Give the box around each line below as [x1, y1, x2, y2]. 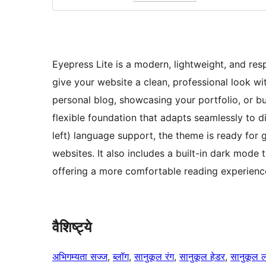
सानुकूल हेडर [179, 251, 225, 263]
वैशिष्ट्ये [52, 218, 91, 236]
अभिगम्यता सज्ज [52, 251, 107, 263]
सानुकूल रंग [134, 251, 174, 263]
